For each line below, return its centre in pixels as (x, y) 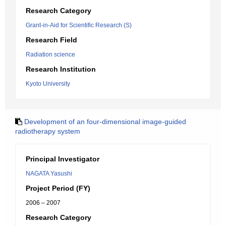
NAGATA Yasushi (49, 174)
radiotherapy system (48, 131)
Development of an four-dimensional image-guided (105, 122)
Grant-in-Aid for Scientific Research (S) (79, 25)
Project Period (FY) (58, 188)
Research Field (51, 40)
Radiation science (50, 54)
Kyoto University (48, 84)
